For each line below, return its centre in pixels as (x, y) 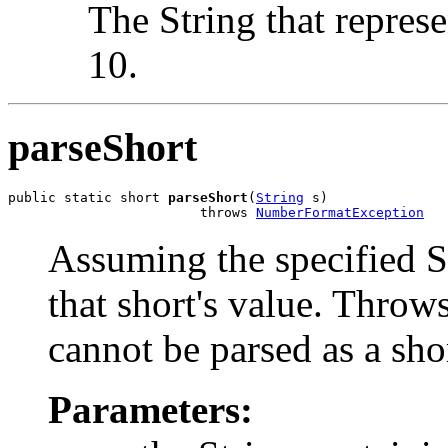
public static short (88, 197)
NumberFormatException (340, 212)
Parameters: (150, 409)
